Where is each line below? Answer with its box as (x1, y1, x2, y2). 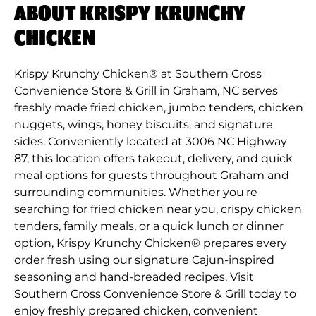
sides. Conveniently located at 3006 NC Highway (14, 134, 287, 148)
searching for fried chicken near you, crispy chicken (14, 202, 302, 216)
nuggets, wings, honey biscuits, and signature (14, 117, 273, 131)
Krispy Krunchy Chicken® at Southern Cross (14, 66, 262, 80)
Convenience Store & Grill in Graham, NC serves (14, 83, 278, 97)
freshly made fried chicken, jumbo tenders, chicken (14, 100, 303, 114)
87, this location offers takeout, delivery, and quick (14, 151, 293, 165)
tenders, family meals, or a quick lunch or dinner (14, 219, 284, 233)
